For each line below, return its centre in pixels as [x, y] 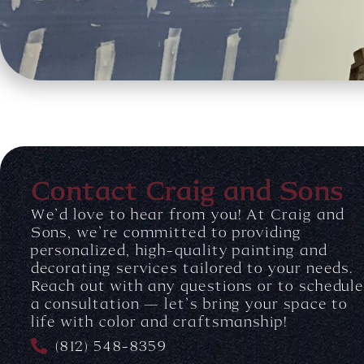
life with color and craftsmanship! [159, 322]
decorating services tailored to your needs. [193, 269]
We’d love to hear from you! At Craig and [187, 215]
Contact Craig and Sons [187, 191]
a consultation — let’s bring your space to [189, 304]
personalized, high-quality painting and [179, 251]
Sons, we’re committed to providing [166, 233]
